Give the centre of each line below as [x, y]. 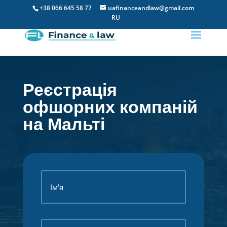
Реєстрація [70, 90]
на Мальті [64, 124]
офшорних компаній [110, 107]
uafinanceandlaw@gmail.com [151, 8]
